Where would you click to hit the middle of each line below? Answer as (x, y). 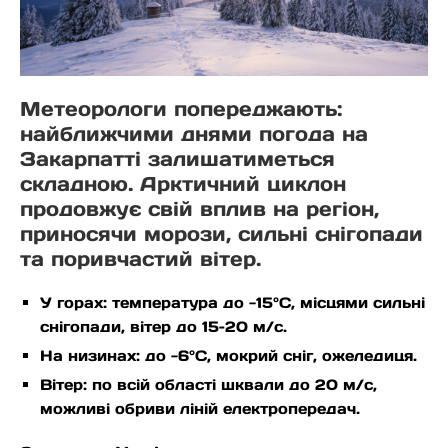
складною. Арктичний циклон (183, 184)
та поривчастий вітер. (140, 259)
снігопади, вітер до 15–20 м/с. (163, 327)
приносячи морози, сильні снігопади (221, 234)
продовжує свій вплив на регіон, (199, 209)
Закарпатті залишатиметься (177, 159)
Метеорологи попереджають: (181, 109)
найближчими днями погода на (194, 134)
